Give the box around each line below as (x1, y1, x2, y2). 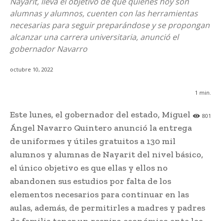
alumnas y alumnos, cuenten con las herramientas (10, 8, 198, 19)
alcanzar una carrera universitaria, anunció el (10, 32, 179, 42)
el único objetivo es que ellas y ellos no (10, 162, 168, 174)
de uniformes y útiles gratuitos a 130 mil (10, 136, 176, 147)
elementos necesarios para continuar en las (10, 189, 189, 200)
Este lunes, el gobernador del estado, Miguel (10, 109, 190, 120)
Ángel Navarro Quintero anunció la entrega (10, 122, 192, 134)
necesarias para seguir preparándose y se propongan (10, 20, 210, 31)
